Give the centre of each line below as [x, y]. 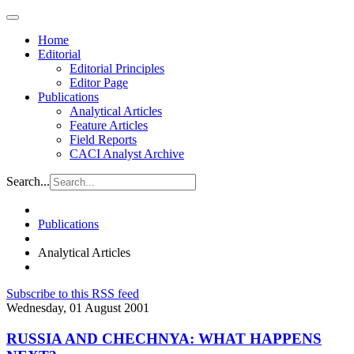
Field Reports [103, 139]
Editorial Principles [117, 68]
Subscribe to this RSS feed [73, 294]
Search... [28, 181]
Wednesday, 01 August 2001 [78, 308]
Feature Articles [109, 125]
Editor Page [99, 83]
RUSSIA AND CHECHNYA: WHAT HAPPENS [164, 338]
